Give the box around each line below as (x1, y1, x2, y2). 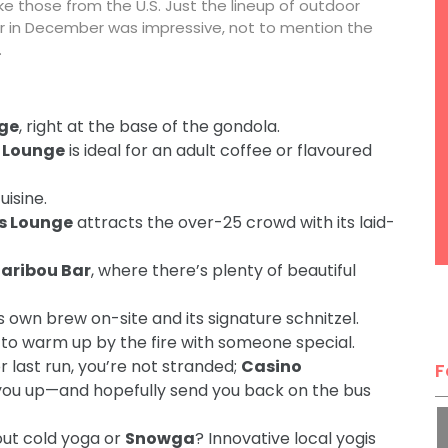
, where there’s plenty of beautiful (90, 259, 356, 282)
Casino (240, 355, 302, 378)
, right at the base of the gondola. (18, 115, 280, 138)
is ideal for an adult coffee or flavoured (64, 139, 372, 162)
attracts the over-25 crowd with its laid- (72, 211, 395, 234)
